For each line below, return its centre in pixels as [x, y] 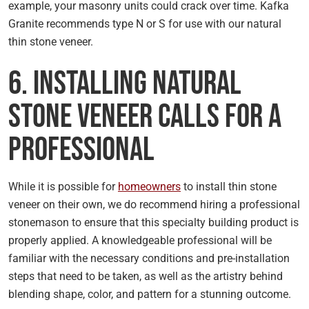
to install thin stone [229, 187]
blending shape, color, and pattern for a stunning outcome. [150, 294]
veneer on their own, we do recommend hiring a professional [154, 205]
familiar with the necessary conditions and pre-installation [149, 258]
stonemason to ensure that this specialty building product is [153, 222]
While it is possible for [63, 187]
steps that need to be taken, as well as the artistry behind [146, 276]
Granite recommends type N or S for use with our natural [145, 24]
